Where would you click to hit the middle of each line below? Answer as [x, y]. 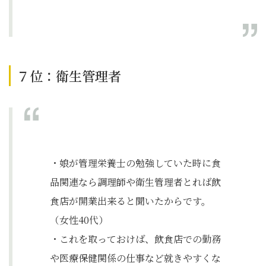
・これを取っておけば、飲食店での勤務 [135, 239]
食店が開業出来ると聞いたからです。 [130, 201]
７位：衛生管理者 [69, 76]
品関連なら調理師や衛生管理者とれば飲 [135, 182]
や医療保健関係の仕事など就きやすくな [135, 258]
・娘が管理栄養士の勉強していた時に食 [135, 163]
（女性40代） [79, 220]
